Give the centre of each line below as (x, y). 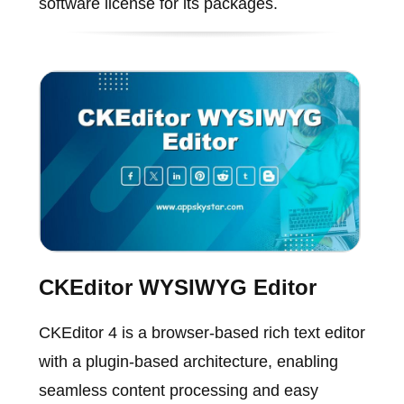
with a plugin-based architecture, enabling (188, 361)
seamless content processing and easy (178, 390)
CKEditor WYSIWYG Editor (177, 287)
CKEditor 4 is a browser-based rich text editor (202, 332)
